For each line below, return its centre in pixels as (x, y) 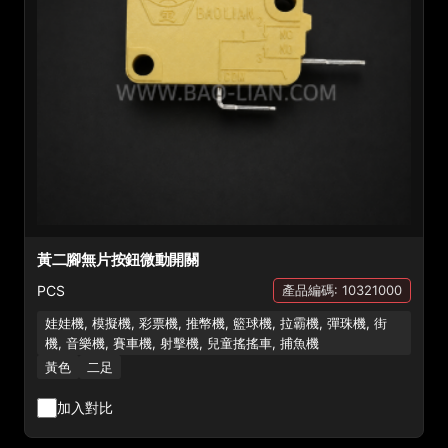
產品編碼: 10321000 (342, 290)
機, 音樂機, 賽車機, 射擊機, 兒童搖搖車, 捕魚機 (182, 343)
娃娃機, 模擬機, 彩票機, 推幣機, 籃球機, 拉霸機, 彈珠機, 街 (216, 323)
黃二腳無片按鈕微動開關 (118, 259)
